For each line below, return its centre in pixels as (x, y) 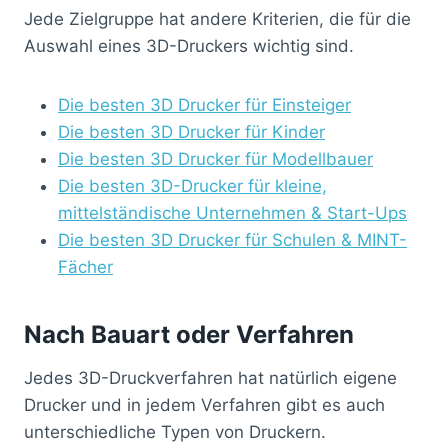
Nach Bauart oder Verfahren (189, 334)
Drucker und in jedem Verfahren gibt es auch (204, 404)
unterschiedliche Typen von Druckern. (175, 431)
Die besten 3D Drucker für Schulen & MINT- (232, 239)
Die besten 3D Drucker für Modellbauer (215, 158)
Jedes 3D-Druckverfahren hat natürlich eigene (210, 377)
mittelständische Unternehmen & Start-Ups (232, 212)
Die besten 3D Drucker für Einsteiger (204, 104)
